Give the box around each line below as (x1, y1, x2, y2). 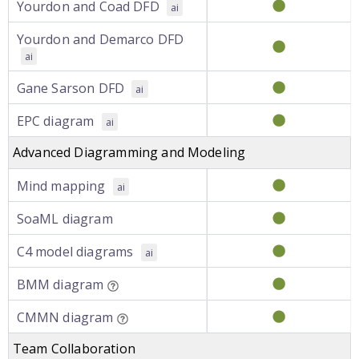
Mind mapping (16, 177, 106, 195)
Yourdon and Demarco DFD (16, 30, 184, 48)
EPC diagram (16, 112, 95, 130)
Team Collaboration (13, 340, 135, 357)
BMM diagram (16, 276, 104, 293)
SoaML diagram (16, 210, 113, 228)
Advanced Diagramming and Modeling (13, 143, 246, 161)
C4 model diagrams (16, 243, 134, 260)
